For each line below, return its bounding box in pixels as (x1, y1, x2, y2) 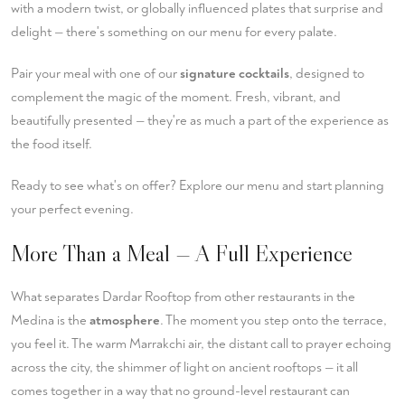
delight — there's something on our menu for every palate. (11, 24, 337, 41)
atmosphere (89, 312, 160, 329)
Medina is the (11, 312, 89, 329)
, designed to (289, 65, 364, 82)
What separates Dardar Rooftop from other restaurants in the (11, 288, 355, 306)
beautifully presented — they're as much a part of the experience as (11, 112, 389, 129)
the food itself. (11, 136, 92, 153)
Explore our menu (179, 177, 279, 194)
